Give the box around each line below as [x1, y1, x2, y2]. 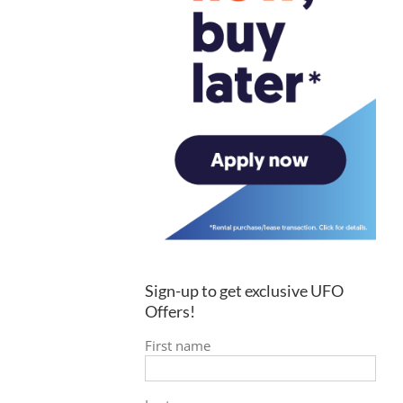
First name [145, 336, 211, 355]
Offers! [145, 301, 196, 322]
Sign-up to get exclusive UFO [145, 281, 345, 301]
